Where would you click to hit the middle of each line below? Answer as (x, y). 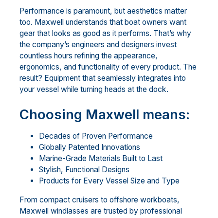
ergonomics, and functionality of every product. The (108, 67)
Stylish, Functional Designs (84, 169)
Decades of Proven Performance (96, 136)
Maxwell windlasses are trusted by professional (101, 211)
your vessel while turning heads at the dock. (94, 89)
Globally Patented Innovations (90, 147)
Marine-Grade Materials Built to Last (101, 158)
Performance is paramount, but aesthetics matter (103, 11)
